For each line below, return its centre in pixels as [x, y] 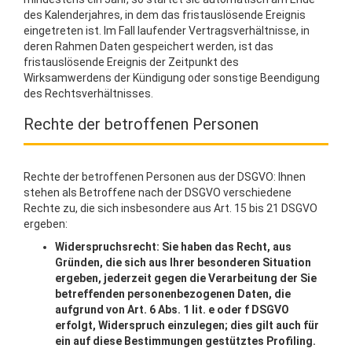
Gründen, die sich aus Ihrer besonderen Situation [183, 262]
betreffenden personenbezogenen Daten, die [173, 294]
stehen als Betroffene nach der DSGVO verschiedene [158, 192]
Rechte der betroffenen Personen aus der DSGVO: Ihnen [165, 177]
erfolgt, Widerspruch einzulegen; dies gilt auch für [187, 325]
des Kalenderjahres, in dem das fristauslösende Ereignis [165, 15]
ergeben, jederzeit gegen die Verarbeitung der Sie [186, 278]
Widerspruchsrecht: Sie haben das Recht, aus [173, 247]
